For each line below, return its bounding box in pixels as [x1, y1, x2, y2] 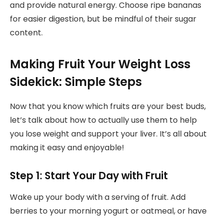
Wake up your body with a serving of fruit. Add [10, 192, 186, 203]
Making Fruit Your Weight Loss [10, 55, 191, 72]
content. [10, 27, 43, 38]
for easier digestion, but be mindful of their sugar [10, 13, 196, 25]
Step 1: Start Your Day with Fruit [10, 168, 168, 183]
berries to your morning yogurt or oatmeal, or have [10, 205, 207, 217]
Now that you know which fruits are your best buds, [10, 100, 206, 112]
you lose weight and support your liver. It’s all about [10, 128, 207, 139]
